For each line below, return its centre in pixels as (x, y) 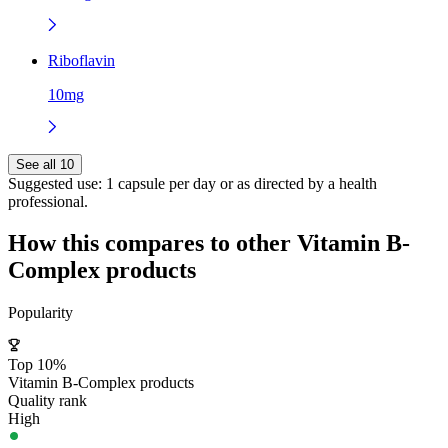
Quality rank (47, 401)
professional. (48, 201)
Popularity (40, 313)
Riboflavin (81, 60)
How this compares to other (152, 243)
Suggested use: (55, 183)
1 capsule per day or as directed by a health (239, 183)
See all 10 (45, 164)
